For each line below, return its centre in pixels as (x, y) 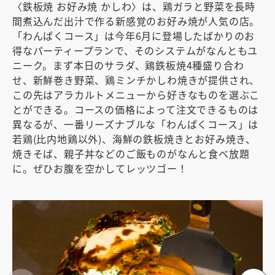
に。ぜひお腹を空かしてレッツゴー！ (100, 168)
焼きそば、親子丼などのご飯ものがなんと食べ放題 (131, 154)
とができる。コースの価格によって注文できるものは (136, 110)
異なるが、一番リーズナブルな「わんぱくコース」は (136, 124)
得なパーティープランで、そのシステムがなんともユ (135, 51)
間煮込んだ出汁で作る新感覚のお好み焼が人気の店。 (136, 21)
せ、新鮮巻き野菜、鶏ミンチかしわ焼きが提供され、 (136, 80)
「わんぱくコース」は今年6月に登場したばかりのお (134, 36)
